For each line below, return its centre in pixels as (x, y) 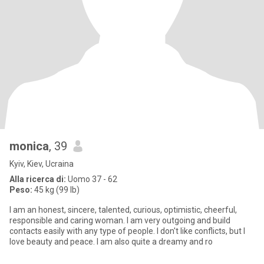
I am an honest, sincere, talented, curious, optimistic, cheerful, (123, 210)
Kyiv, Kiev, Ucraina (42, 164)
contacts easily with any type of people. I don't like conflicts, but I (127, 231)
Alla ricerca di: (38, 179)
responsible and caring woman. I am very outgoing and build (120, 220)
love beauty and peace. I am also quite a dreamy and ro (111, 242)
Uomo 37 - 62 (92, 179)
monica (29, 146)
